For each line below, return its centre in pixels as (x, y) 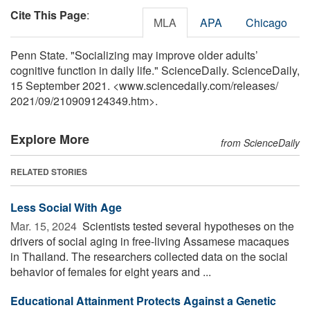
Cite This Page (48, 15)
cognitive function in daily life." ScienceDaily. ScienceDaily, (155, 70)
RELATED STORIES (49, 171)
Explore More (50, 139)
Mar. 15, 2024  (45, 226)
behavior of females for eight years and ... (111, 271)
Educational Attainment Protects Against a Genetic (143, 300)
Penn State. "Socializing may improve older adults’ (134, 55)
